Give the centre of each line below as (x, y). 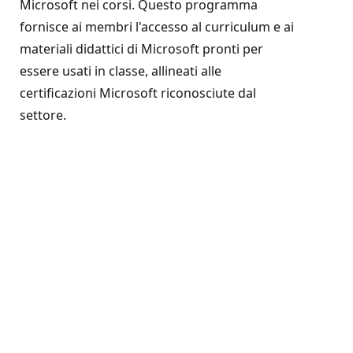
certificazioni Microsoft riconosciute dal (138, 93)
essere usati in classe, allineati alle (121, 71)
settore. (43, 115)
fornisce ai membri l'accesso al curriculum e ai (157, 26)
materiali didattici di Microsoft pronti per (141, 48)
